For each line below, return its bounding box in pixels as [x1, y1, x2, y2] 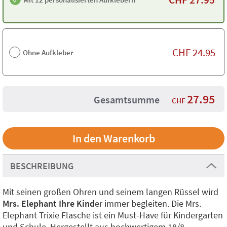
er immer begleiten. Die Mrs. [95, 198, 201, 209]
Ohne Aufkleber [23, 47, 73, 57]
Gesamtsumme [94, 93, 160, 106]
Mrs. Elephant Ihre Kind [3, 198, 95, 209]
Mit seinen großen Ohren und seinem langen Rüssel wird [3, 186, 218, 198]
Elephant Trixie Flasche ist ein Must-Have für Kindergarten [3, 209, 223, 221]
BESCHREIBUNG [10, 160, 73, 172]
